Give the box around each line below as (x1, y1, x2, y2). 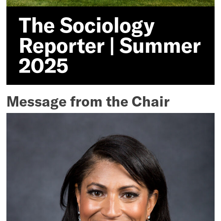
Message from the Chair (6, 92, 170, 110)
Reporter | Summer (19, 32, 201, 58)
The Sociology (19, 11, 155, 38)
